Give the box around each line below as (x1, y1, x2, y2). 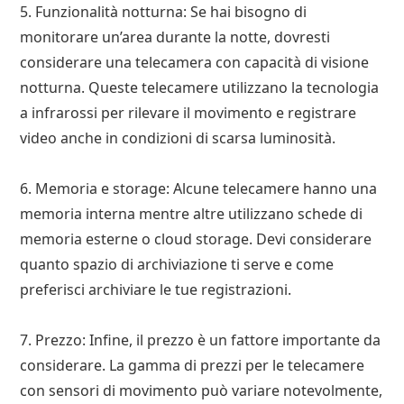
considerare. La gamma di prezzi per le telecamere (20, 354, 365, 375)
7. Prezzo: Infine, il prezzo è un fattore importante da (20, 329, 381, 350)
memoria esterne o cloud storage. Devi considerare (20, 228, 372, 249)
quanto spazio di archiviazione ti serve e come (20, 253, 335, 274)
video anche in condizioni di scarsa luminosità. (20, 127, 336, 148)
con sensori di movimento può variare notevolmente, (20, 380, 383, 400)
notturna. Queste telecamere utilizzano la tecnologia (20, 77, 380, 97)
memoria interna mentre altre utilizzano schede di (20, 203, 363, 224)
